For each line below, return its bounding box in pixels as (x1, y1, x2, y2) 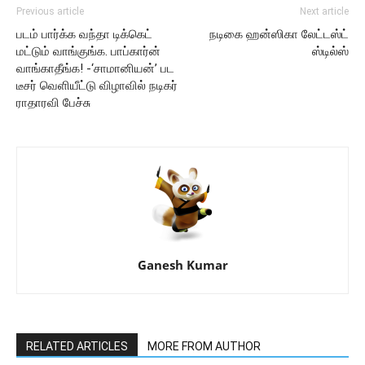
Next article (300, 6, 349, 17)
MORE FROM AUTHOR (147, 340, 261, 353)
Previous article (16, 6, 84, 17)
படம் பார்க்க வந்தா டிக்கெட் (16, 27, 152, 42)
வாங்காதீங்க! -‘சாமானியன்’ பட (16, 61, 174, 76)
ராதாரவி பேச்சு (16, 95, 90, 110)
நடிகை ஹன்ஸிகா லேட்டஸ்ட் (209, 27, 349, 42)
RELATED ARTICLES (26, 340, 128, 353)
